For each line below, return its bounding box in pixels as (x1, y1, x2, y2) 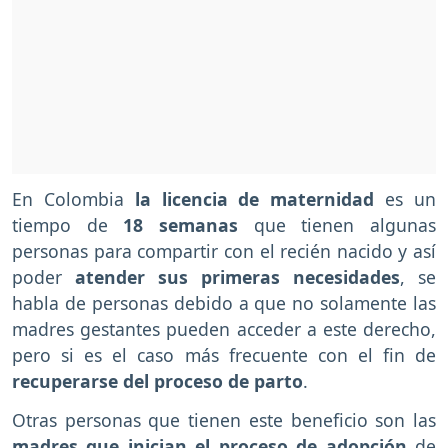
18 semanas (123, 213, 239, 238)
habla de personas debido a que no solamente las (12, 291, 436, 316)
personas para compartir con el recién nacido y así (12, 239, 436, 264)
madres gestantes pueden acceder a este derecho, (12, 317, 436, 342)
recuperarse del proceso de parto (12, 369, 303, 394)
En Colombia (12, 187, 135, 212)
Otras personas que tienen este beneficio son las (12, 408, 436, 433)
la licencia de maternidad (134, 187, 375, 212)
